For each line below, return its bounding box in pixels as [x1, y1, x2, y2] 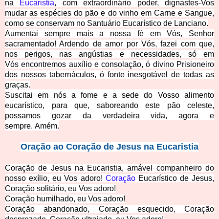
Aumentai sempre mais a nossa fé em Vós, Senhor [5, 29, 214, 38]
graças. [5, 81, 30, 89]
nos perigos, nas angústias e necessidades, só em [5, 50, 214, 59]
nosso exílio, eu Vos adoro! [5, 174, 106, 183]
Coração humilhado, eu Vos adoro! [5, 195, 125, 203]
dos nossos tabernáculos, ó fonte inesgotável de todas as [5, 70, 214, 79]
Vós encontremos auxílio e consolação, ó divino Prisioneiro [5, 60, 214, 69]
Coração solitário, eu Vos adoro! [5, 184, 116, 193]
